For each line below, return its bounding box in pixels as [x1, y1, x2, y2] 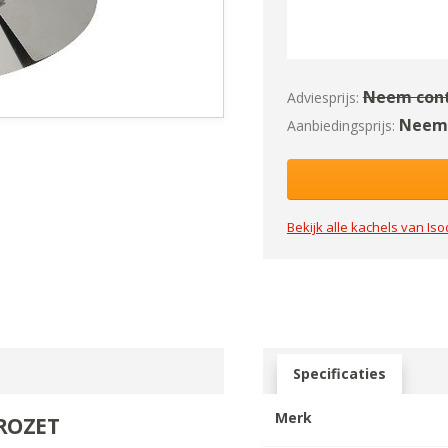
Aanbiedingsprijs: [286, 115, 395, 135]
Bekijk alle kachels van [286, 217, 427, 236]
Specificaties [293, 363, 386, 383]
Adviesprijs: [286, 87, 359, 107]
